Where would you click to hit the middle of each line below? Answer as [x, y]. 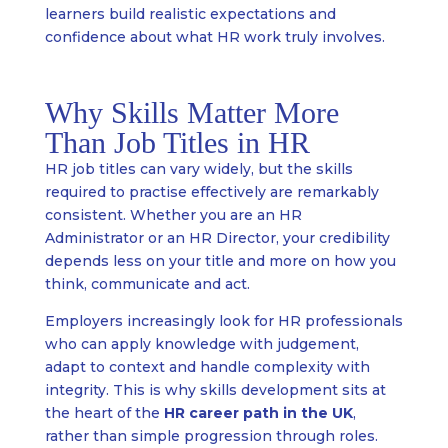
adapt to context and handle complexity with [207, 367]
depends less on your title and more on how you [220, 261]
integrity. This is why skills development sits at [215, 390]
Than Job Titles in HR [177, 143]
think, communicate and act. [147, 284]
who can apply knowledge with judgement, [201, 344]
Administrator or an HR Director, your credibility [217, 238]
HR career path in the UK [258, 413]
